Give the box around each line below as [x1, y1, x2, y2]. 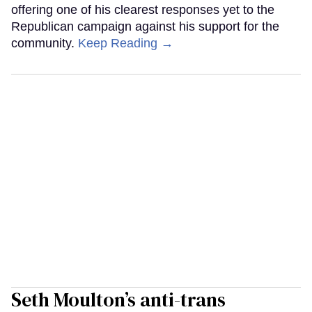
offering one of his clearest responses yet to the [11, 3, 274, 17]
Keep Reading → [78, 36, 173, 51]
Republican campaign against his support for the [11, 19, 279, 34]
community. [11, 36, 78, 51]
